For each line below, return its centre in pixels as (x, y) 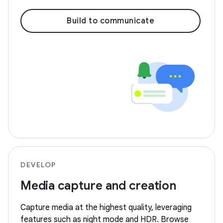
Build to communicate (111, 21)
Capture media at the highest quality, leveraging (106, 208)
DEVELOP (38, 165)
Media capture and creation (98, 186)
